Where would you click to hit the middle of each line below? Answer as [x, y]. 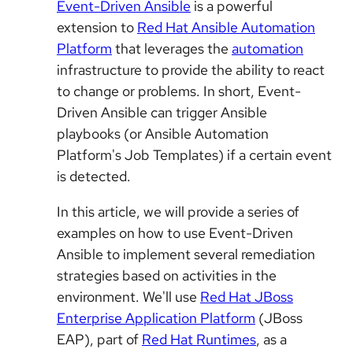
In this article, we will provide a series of [178, 212]
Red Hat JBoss [247, 297]
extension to [97, 27]
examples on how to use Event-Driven [175, 233]
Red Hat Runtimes [199, 339]
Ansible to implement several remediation [186, 254]
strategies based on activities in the [167, 275]
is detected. [94, 176]
